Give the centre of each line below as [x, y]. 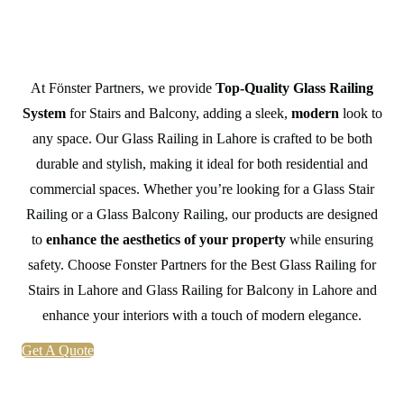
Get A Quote [58, 350]
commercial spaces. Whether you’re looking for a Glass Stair [202, 188]
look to [360, 113]
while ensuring [329, 239]
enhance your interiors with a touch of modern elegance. [202, 315]
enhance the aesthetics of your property [165, 239]
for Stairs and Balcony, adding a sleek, [178, 113]
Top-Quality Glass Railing [294, 87]
